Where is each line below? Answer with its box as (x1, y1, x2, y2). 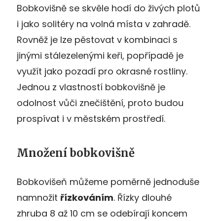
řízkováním (60, 191, 113, 204)
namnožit (17, 191, 60, 204)
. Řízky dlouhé (113, 191, 172, 204)
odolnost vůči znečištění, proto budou (17, 96, 184, 109)
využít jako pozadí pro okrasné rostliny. (17, 65, 187, 77)
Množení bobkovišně (17, 146, 135, 160)
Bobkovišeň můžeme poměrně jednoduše (17, 175, 199, 188)
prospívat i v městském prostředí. (17, 112, 165, 125)
